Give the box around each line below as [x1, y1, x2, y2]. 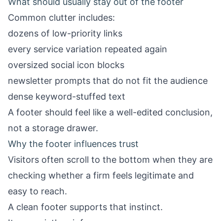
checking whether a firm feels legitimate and [8, 170, 194, 181]
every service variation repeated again [8, 44, 167, 54]
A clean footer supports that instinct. [8, 202, 163, 212]
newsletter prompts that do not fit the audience [8, 75, 208, 86]
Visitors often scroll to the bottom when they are [8, 154, 213, 165]
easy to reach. [8, 186, 67, 196]
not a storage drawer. [8, 123, 98, 133]
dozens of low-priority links [8, 28, 122, 38]
